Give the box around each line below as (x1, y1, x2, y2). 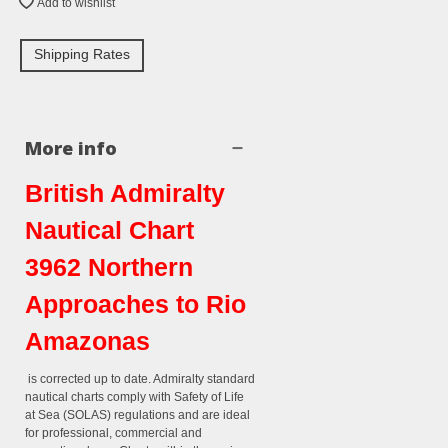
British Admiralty (25, 179, 225, 208)
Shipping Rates (34, 46, 130, 63)
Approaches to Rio (25, 290, 246, 319)
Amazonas (25, 327, 150, 356)
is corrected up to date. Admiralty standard (25, 372, 255, 387)
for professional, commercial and (25, 426, 202, 441)
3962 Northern (25, 253, 193, 282)
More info (25, 136, 117, 161)
